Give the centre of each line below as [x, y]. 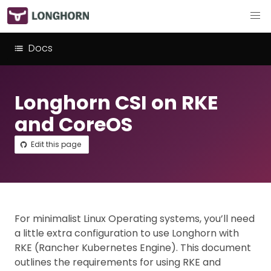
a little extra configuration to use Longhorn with [127, 233]
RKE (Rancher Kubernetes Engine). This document [133, 248]
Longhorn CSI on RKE [116, 103]
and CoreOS [73, 124]
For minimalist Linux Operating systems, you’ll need [135, 219]
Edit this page [56, 144]
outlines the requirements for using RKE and [118, 262]
